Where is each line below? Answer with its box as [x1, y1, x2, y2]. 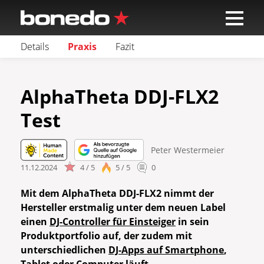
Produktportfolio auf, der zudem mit [21, 229, 192, 243]
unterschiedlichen [21, 243, 108, 257]
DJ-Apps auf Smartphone [108, 243, 224, 257]
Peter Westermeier [150, 144, 225, 156]
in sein [176, 215, 209, 229]
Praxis [68, 40, 97, 53]
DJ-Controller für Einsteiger [49, 215, 176, 229]
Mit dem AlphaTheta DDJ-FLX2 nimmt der [21, 187, 214, 200]
